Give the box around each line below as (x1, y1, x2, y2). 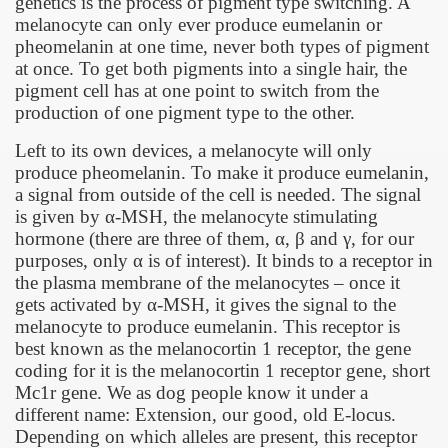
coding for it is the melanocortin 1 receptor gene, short (15, 360, 430, 381)
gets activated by (15, 294, 147, 315)
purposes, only (15, 250, 133, 271)
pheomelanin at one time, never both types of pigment (15, 36, 429, 57)
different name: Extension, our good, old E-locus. (15, 404, 396, 425)
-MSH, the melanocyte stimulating (115, 206, 378, 227)
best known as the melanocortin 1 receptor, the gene (15, 338, 411, 359)
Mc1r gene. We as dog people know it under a (15, 382, 368, 403)
